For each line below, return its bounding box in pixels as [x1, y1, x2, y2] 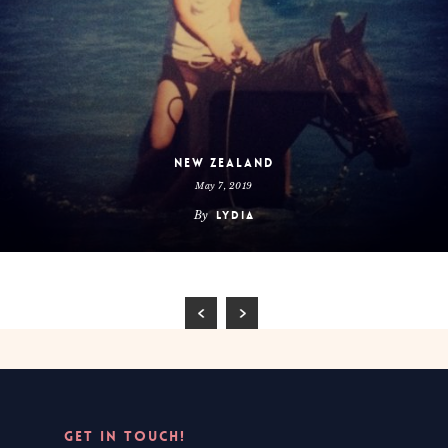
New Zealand [174, 155, 274, 171]
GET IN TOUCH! [64, 427, 186, 445]
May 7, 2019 [195, 180, 253, 191]
